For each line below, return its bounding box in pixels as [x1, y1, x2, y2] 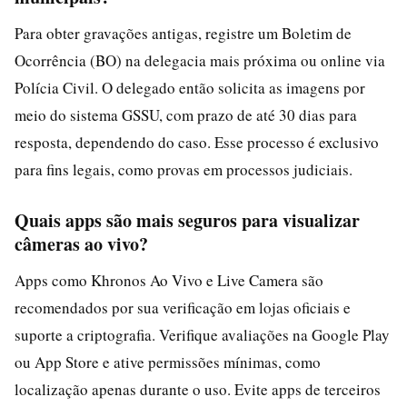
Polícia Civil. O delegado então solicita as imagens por [15, 77, 365, 98]
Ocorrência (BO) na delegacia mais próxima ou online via [15, 50, 385, 71]
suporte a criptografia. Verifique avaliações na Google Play [15, 324, 390, 345]
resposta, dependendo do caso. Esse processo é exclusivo [15, 132, 379, 153]
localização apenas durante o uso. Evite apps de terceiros [15, 379, 381, 400]
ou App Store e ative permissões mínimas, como [15, 352, 321, 372]
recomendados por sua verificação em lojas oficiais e [15, 297, 351, 318]
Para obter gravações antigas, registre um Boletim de [15, 23, 352, 44]
